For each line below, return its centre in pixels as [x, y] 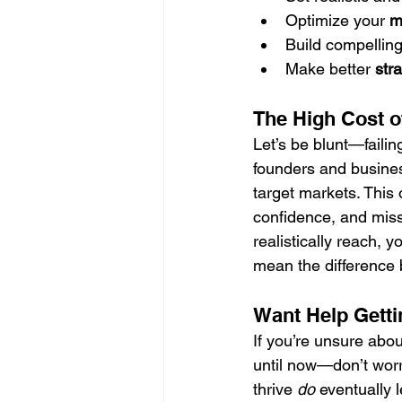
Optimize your [337, 20]
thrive [275, 389]
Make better [330, 69]
